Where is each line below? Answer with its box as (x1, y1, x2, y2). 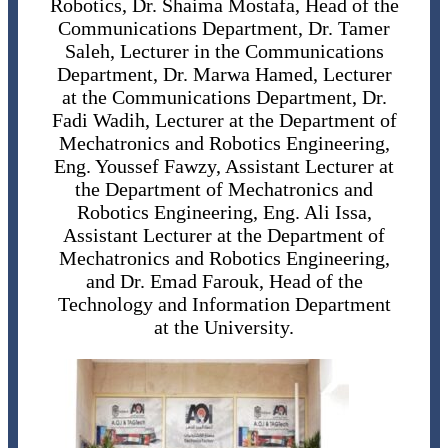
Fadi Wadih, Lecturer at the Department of (51, 109, 397, 132)
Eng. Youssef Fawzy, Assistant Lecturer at (54, 155, 394, 178)
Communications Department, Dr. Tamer (58, 17, 390, 40)
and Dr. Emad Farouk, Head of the (85, 270, 363, 293)
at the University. (154, 316, 294, 339)
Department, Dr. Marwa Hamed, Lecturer (56, 63, 392, 86)
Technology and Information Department (57, 293, 391, 316)
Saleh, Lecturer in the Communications (64, 40, 384, 63)
